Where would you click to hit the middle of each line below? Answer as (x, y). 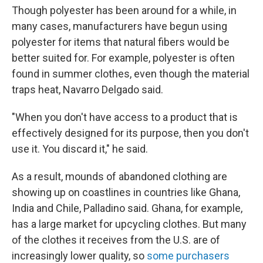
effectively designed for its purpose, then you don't (130, 133)
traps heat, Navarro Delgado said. (87, 90)
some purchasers (188, 256)
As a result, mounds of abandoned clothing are (119, 176)
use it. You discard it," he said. (80, 149)
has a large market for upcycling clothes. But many (129, 224)
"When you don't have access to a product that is (125, 117)
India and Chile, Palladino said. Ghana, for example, (127, 208)
